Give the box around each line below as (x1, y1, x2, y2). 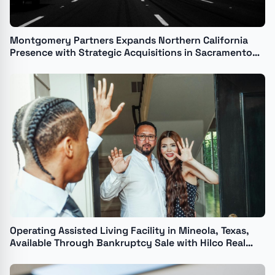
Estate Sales (10, 249, 66, 262)
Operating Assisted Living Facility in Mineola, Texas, (10, 224, 249, 238)
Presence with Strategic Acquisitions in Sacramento (10, 45, 252, 59)
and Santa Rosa (10, 58, 83, 71)
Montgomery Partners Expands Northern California (10, 33, 248, 47)
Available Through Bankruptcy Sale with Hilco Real (10, 236, 246, 250)
